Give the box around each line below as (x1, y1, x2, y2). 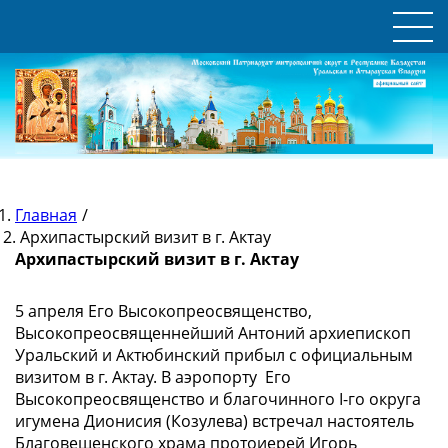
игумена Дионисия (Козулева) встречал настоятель (15, 409, 414, 432)
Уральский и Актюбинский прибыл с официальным (15, 343, 413, 366)
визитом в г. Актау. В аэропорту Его (15, 365, 291, 388)
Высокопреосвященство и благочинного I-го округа (15, 387, 421, 410)
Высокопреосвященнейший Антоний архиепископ (15, 321, 411, 344)
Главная (15, 203, 77, 226)
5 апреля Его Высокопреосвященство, (15, 299, 312, 322)
